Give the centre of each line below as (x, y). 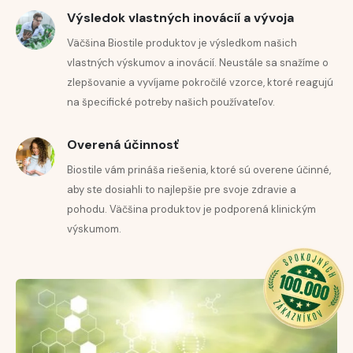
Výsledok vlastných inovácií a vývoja (180, 18)
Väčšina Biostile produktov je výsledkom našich (182, 43)
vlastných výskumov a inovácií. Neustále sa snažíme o (198, 63)
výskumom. (94, 229)
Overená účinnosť (123, 145)
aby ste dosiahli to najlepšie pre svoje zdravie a (182, 190)
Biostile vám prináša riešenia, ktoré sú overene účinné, (199, 170)
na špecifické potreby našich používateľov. (171, 102)
